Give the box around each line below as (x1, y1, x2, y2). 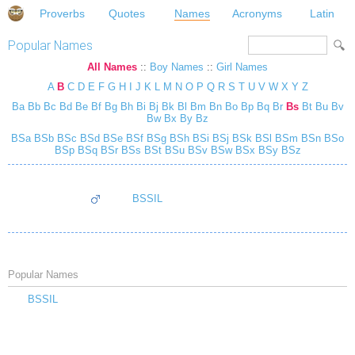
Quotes (109, 7, 146, 20)
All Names (87, 61, 137, 74)
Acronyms (232, 7, 283, 20)
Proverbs (39, 7, 85, 20)
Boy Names (150, 61, 204, 74)
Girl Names (216, 61, 268, 74)
